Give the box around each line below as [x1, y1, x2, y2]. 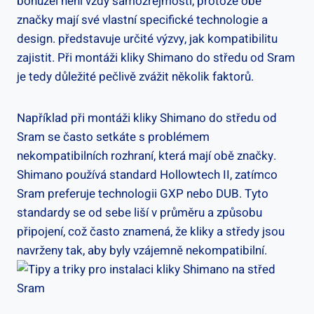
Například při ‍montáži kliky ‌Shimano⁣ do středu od [17, 109, 277, 127]
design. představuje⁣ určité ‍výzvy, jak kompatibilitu [17, 29, 278, 48]
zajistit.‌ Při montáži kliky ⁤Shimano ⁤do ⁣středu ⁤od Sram [17, 48, 295, 67]
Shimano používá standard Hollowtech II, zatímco [17, 165, 278, 184]
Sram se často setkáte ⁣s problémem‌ [17, 128, 210, 146]
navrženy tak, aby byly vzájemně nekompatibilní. [17, 241, 267, 259]
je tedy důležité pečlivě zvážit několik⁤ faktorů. [17, 67, 254, 86]
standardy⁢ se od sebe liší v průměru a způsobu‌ [17, 203, 262, 221]
